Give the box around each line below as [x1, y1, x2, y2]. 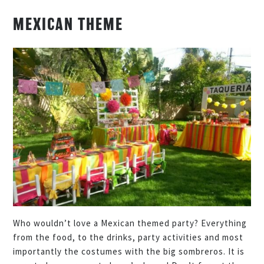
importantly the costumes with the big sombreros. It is [13, 246, 245, 258]
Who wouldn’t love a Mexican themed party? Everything [13, 217, 247, 229]
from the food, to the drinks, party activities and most [13, 232, 244, 243]
